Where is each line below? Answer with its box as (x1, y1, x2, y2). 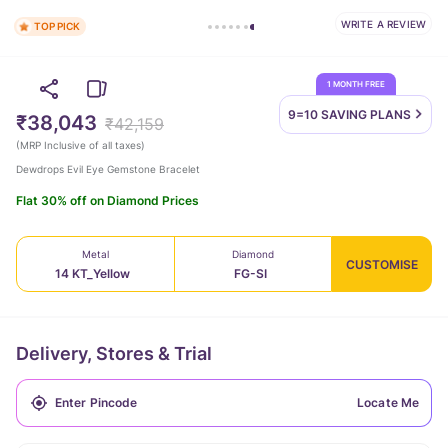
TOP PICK (34, 20, 80, 32)
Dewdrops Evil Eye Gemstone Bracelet (16, 163, 200, 175)
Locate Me (357, 395, 419, 410)
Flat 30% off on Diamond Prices (16, 193, 199, 208)
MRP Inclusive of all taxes (20, 139, 141, 151)
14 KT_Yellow (55, 266, 131, 281)
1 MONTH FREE (326, 79, 385, 89)
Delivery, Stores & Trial (16, 343, 212, 364)
